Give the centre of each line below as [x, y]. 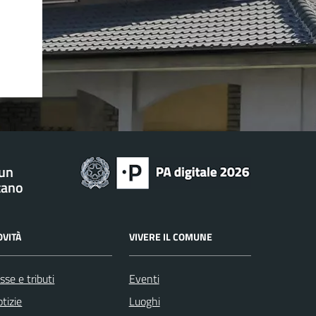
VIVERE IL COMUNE [170, 236]
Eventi [144, 278]
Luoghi [144, 301]
